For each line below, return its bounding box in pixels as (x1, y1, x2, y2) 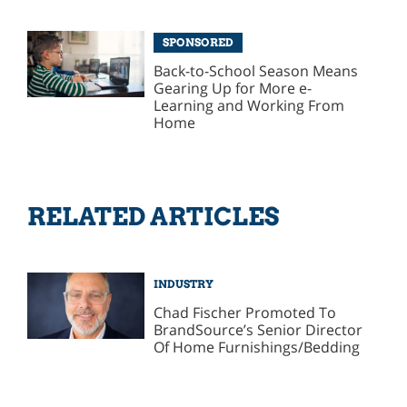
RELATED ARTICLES (26, 201, 279, 232)
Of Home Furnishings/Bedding (154, 336, 361, 357)
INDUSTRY (154, 276, 214, 291)
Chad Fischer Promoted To (154, 302, 337, 323)
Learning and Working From (154, 95, 345, 116)
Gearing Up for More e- (154, 78, 313, 99)
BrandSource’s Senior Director (154, 319, 363, 340)
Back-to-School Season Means (154, 61, 359, 82)
